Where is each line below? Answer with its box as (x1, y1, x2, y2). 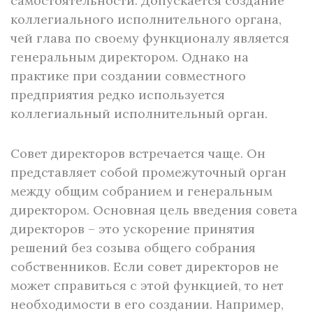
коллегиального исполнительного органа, (10, 11, 282, 27)
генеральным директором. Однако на (10, 49, 249, 65)
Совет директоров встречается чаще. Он (10, 145, 265, 161)
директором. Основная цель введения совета (10, 202, 298, 218)
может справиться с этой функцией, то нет (10, 277, 284, 293)
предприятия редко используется (10, 87, 225, 103)
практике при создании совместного (10, 68, 246, 84)
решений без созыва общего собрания (10, 240, 256, 256)
